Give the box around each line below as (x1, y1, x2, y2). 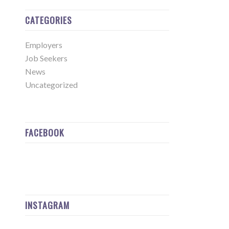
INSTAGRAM (25, 198, 70, 212)
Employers (25, 40, 62, 50)
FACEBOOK (25, 126, 64, 139)
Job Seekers (25, 53, 67, 63)
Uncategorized (25, 80, 78, 89)
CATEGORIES (25, 13, 72, 27)
